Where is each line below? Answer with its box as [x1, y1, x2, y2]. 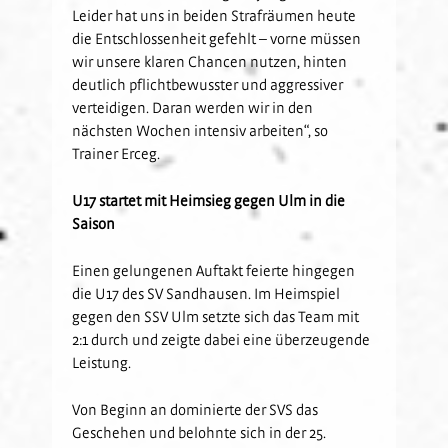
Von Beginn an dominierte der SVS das [72, 399, 319, 418]
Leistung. [72, 352, 132, 371]
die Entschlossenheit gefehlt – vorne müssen [72, 28, 362, 47]
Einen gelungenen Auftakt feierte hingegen [72, 260, 356, 279]
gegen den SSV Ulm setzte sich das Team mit [72, 306, 360, 325]
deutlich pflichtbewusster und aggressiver [72, 74, 344, 93]
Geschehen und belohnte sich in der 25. [72, 422, 327, 441]
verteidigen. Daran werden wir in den [72, 97, 314, 116]
